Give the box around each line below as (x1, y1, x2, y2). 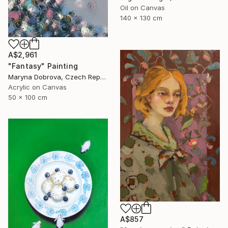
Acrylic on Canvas (8, 82, 67, 91)
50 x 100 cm (8, 93, 47, 101)
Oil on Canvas (120, 4, 165, 12)
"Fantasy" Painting (8, 61, 78, 70)
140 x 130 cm (120, 14, 162, 22)
